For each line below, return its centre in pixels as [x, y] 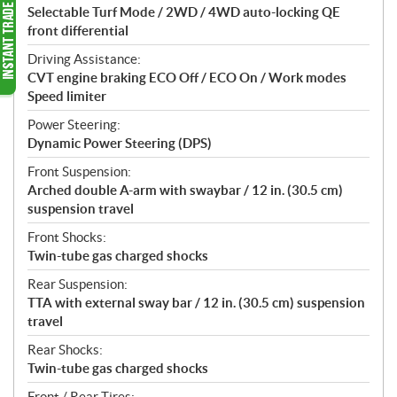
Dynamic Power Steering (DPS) [120, 144]
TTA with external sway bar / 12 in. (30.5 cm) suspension [196, 303]
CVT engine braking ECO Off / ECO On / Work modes [187, 78]
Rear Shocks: [65, 350]
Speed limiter [67, 97]
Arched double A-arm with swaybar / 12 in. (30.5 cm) [185, 191]
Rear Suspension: [78, 284]
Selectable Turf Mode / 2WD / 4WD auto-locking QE [184, 12]
